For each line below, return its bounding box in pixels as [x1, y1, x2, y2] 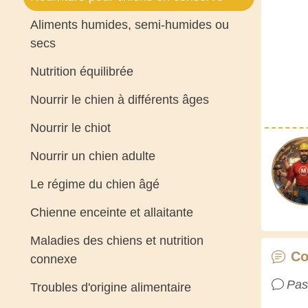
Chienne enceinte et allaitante [30, 206, 193, 219]
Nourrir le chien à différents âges [30, 93, 209, 107]
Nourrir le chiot [30, 121, 111, 135]
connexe [30, 252, 77, 266]
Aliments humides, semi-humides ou [30, 18, 229, 32]
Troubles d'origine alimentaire [30, 280, 191, 294]
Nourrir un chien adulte [30, 149, 155, 163]
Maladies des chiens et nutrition [30, 234, 203, 247]
